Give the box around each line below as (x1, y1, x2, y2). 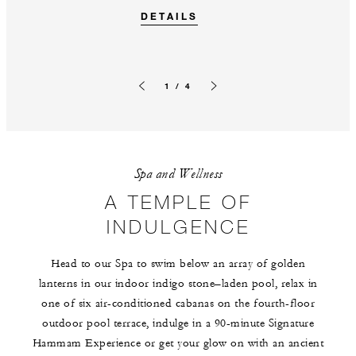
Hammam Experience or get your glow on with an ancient (32, 335, 324, 350)
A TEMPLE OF (104, 189, 252, 213)
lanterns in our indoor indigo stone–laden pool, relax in (38, 276, 318, 291)
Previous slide (137, 93, 188, 103)
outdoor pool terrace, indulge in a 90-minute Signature (42, 315, 314, 331)
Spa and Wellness (133, 164, 222, 182)
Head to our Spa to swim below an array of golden (51, 256, 305, 271)
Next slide (209, 93, 246, 103)
